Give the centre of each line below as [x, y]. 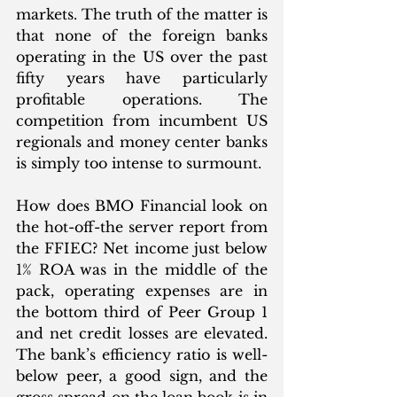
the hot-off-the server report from [142, 226]
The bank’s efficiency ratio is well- [142, 354]
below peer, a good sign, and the [142, 375]
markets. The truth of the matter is [142, 14]
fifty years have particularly [142, 78]
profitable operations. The [142, 99]
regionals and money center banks [142, 141]
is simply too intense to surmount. [141, 163]
